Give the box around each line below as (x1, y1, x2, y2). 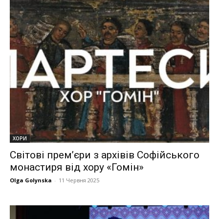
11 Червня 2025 (59, 176, 99, 184)
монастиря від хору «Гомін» (10, 161, 144, 174)
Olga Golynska (10, 176, 52, 184)
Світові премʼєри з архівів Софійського (10, 149, 199, 161)
